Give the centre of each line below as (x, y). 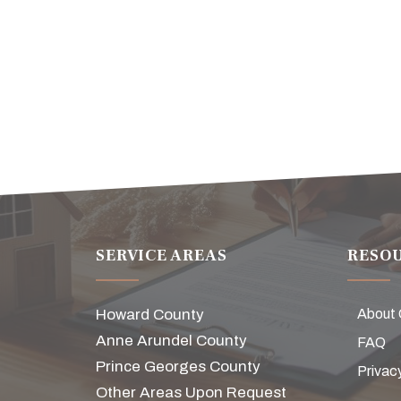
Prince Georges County (178, 367)
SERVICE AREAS (162, 256)
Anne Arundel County (171, 341)
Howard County (150, 315)
